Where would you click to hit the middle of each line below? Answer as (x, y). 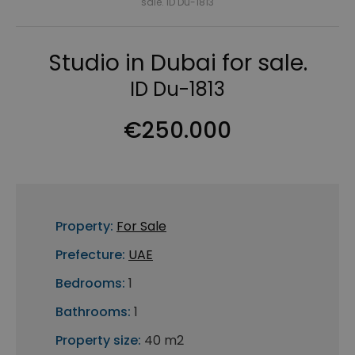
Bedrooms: (90, 284)
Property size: (98, 341)
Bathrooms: (93, 312)
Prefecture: (90, 255)
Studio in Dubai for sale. (177, 63)
